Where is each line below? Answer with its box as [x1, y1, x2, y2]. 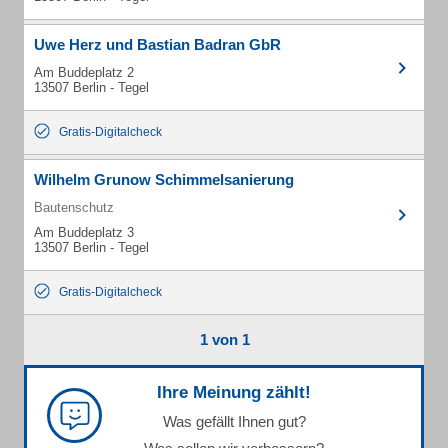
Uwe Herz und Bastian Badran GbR [34, 36, 281, 53]
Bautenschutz [34, 200, 114, 215]
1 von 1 [199, 331, 250, 348]
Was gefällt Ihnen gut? [162, 413, 306, 430]
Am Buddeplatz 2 [34, 65, 134, 80]
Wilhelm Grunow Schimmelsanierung [34, 171, 294, 188]
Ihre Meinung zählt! [157, 383, 311, 402]
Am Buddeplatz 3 [34, 225, 134, 240]
